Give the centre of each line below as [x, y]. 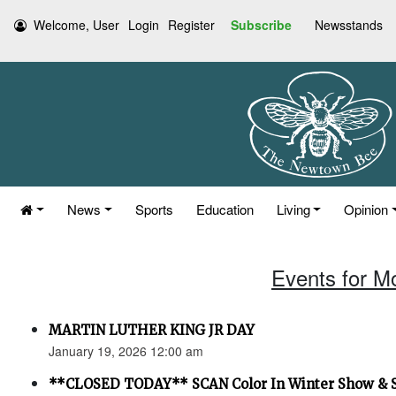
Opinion [366, 209]
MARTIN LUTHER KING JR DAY [152, 330]
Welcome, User [76, 25]
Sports [154, 209]
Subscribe [261, 25]
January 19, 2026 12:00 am [126, 351]
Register [191, 25]
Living [293, 209]
